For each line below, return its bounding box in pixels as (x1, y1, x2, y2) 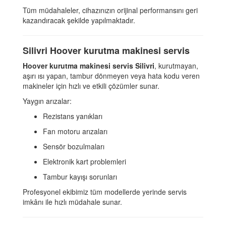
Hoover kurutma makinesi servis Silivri (23, 61, 154, 71)
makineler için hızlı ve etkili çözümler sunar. (23, 81, 159, 91)
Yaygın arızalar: (23, 96, 72, 106)
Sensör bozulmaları (43, 141, 104, 152)
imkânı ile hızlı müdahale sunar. (23, 197, 122, 207)
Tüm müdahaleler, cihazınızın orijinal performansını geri (23, 5, 198, 16)
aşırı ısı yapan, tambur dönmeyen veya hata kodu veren (23, 71, 200, 81)
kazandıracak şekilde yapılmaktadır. (23, 15, 135, 26)
